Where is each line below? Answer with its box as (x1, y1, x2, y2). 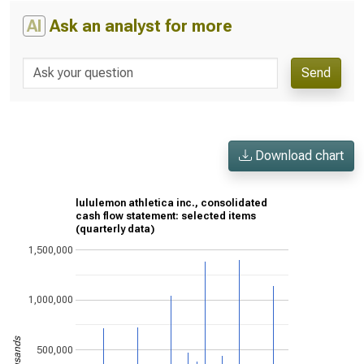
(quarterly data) (76, 223, 154, 236)
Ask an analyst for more (45, 16, 232, 36)
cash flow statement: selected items (76, 210, 256, 223)
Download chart (252, 148, 344, 163)
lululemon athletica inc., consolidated (76, 197, 267, 210)
